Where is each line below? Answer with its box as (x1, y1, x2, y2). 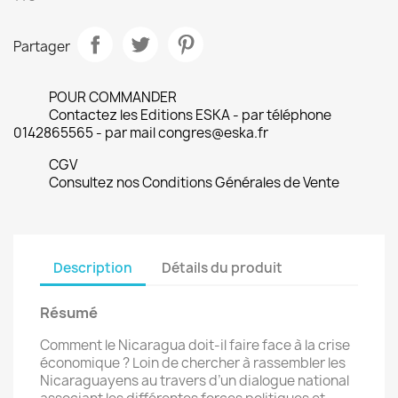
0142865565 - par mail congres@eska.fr (13, 123, 268, 142)
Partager (13, 36, 70, 56)
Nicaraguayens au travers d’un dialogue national (40, 371, 349, 390)
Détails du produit (162, 258, 283, 277)
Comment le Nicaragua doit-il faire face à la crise (40, 336, 350, 354)
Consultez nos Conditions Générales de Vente (49, 173, 339, 192)
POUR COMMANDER (49, 88, 177, 107)
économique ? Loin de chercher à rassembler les (40, 354, 346, 372)
